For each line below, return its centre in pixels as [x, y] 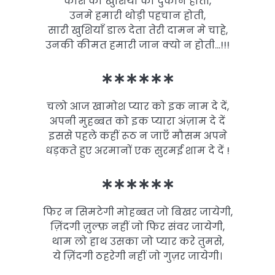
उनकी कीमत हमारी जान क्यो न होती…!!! [137, 45]
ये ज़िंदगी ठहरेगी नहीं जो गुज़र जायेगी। [137, 256]
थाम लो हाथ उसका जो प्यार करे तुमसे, [137, 241]
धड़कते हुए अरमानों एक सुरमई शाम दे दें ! [137, 150]
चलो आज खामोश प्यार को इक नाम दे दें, [137, 106]
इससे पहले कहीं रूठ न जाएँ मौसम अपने [137, 136]
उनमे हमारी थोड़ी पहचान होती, [137, 15]
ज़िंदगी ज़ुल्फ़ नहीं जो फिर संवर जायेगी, [137, 227]
